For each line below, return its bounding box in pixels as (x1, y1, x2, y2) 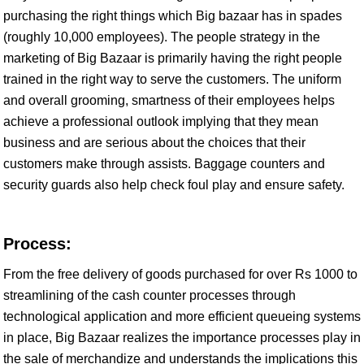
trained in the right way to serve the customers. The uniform (3, 72, 341, 86)
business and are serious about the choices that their (3, 136, 305, 149)
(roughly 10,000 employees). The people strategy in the (3, 30, 320, 44)
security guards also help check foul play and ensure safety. (3, 178, 344, 192)
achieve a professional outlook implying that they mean (3, 115, 318, 128)
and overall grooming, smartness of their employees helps (3, 93, 335, 107)
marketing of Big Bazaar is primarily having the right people (3, 51, 342, 65)
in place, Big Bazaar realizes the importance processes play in (3, 331, 361, 344)
